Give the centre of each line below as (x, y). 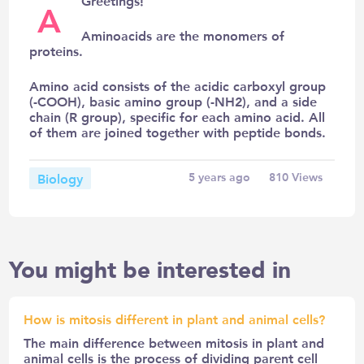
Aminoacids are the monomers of (183, 35)
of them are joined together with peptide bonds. (178, 132)
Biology (61, 178)
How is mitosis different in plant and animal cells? (175, 318)
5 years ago (219, 177)
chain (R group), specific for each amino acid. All (178, 116)
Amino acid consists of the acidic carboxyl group (178, 85)
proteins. (56, 50)
